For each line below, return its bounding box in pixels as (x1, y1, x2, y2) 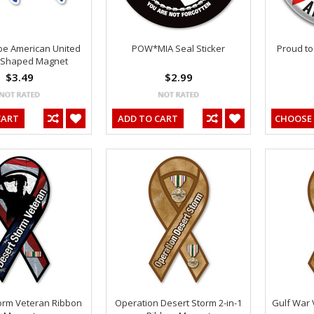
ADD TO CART (118, 111, 178, 125)
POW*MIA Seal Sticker (132, 41, 225, 55)
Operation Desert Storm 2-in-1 (115, 296, 242, 309)
